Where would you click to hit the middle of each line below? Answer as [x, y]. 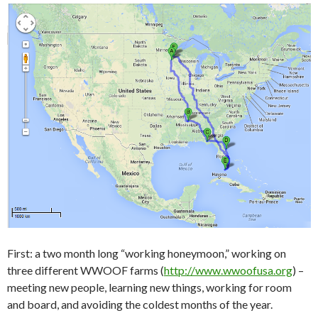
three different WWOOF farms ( [86, 270]
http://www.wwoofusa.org [228, 270]
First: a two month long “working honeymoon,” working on [147, 253]
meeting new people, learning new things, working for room [149, 287]
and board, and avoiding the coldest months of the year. [140, 305]
